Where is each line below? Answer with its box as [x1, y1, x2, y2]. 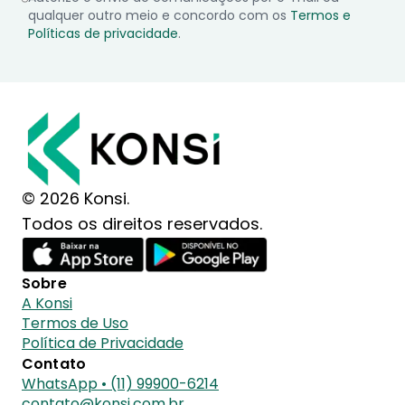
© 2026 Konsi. [22, 187, 129, 210]
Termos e [290, 5, 352, 24]
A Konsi [22, 293, 72, 314]
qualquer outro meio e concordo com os [28, 5, 287, 24]
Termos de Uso [22, 313, 128, 334]
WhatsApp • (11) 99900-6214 [22, 373, 219, 394]
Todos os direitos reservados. [22, 212, 262, 235]
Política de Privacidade [22, 333, 184, 353]
